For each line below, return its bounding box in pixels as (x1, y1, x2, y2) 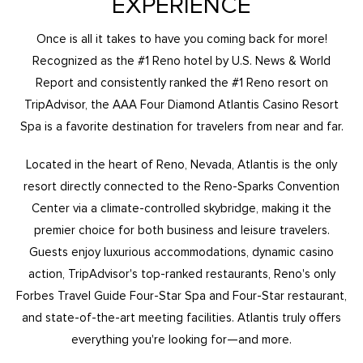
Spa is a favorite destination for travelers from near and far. (19, 118, 344, 134)
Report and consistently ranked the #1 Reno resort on (35, 75, 328, 90)
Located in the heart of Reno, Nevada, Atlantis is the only (26, 156, 337, 172)
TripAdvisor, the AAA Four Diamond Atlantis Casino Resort (24, 96, 339, 112)
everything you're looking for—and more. (71, 331, 292, 347)
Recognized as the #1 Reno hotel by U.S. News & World (32, 53, 331, 68)
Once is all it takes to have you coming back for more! (36, 31, 327, 46)
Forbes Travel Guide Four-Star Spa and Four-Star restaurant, (16, 288, 347, 303)
